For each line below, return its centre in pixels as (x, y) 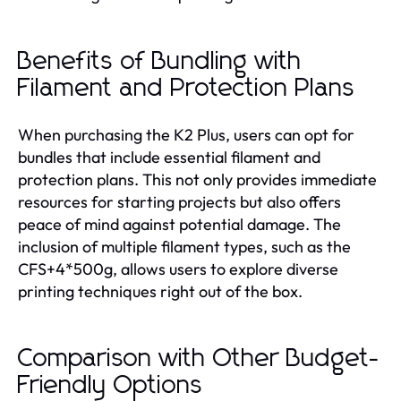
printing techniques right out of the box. (160, 291)
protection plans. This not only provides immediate (197, 179)
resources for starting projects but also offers (179, 201)
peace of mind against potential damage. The (179, 224)
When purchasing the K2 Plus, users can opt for (186, 134)
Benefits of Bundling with (160, 61)
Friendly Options (111, 385)
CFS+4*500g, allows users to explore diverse (178, 269)
